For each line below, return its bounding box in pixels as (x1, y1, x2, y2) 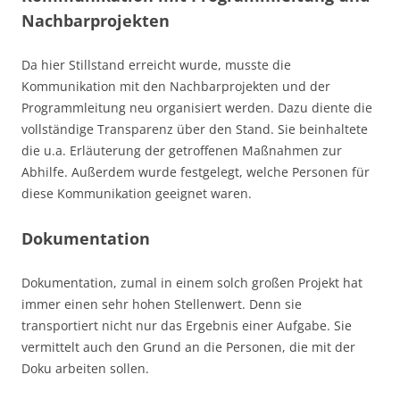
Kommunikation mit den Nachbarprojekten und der (21, 78, 330, 96)
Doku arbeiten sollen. (21, 360, 149, 378)
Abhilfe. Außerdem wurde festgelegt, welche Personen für (21, 163, 370, 181)
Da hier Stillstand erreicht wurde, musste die (21, 56, 291, 74)
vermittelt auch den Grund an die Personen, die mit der (21, 338, 355, 356)
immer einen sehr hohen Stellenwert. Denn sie (21, 296, 302, 313)
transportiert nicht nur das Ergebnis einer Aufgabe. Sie (21, 317, 352, 335)
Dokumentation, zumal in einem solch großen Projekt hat (21, 274, 362, 292)
